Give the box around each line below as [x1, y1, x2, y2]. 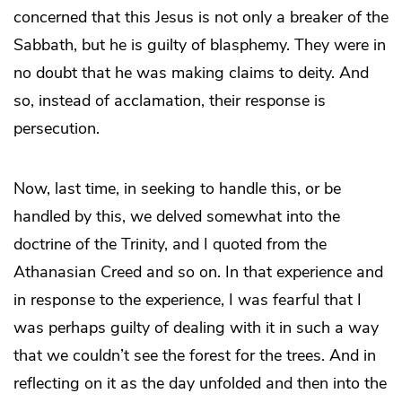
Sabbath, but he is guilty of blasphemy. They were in [13, 34, 386, 57]
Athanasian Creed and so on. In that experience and [13, 261, 383, 284]
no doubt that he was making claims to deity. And [13, 62, 369, 84]
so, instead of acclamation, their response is [13, 90, 326, 112]
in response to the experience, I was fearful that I [13, 289, 362, 311]
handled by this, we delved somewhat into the [13, 205, 340, 228]
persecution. [13, 118, 100, 140]
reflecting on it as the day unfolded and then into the [13, 372, 387, 395]
